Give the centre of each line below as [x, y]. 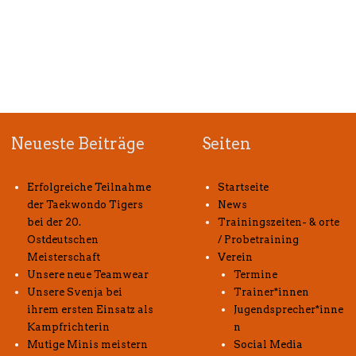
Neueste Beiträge [78, 143]
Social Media [268, 344]
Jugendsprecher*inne [288, 309]
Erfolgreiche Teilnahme [89, 187]
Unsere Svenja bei [75, 292]
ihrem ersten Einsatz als [90, 309]
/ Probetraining [258, 239]
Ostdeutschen [63, 239]
